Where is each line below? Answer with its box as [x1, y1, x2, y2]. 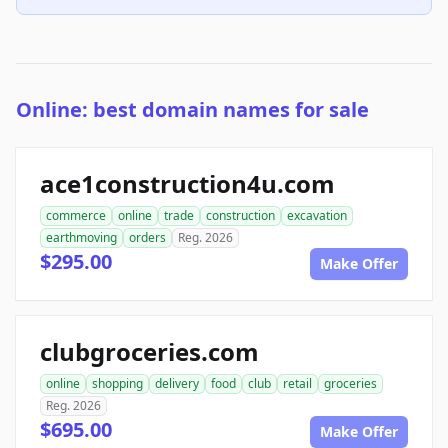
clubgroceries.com [40, 335, 259, 369]
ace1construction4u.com [40, 167, 335, 201]
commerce [46, 207, 106, 225]
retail [283, 375, 312, 393]
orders [129, 229, 166, 247]
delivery [155, 375, 199, 393]
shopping [92, 375, 143, 393]
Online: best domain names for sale [16, 96, 369, 124]
